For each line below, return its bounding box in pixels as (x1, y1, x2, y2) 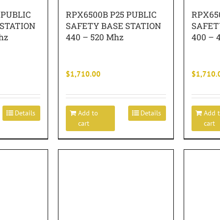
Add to (78, 109, 98, 117)
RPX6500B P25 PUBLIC (66, 9, 157, 20)
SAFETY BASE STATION (66, 20, 161, 31)
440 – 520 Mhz (66, 31, 124, 43)
